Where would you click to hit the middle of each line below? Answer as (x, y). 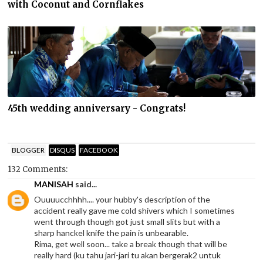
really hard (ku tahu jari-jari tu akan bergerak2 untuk (128, 255)
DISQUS (63, 150)
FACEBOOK (99, 150)
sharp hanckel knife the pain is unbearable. (112, 232)
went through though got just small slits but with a (127, 221)
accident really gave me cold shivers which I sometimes (135, 210)
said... (85, 184)
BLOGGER (28, 150)
